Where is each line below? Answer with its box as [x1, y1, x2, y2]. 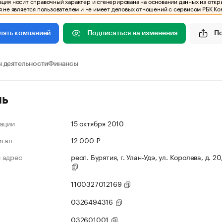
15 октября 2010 [71, 117, 124, 128]
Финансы [48, 60, 78, 67]
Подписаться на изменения [87, 29, 178, 37]
